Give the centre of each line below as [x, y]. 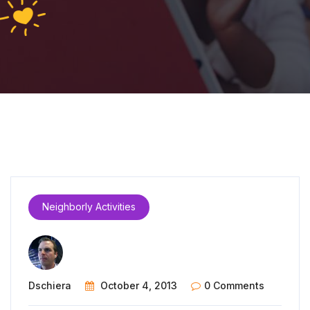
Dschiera [50, 285]
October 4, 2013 [139, 285]
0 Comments [234, 285]
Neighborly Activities [89, 207]
